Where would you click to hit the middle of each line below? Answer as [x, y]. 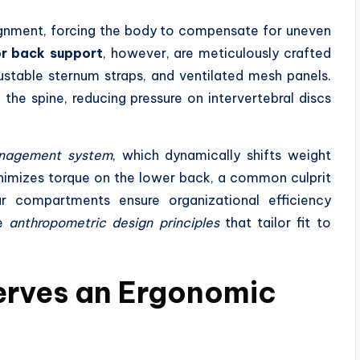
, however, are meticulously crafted [217, 53]
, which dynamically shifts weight [221, 155]
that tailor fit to [275, 222]
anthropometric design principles [114, 222]
